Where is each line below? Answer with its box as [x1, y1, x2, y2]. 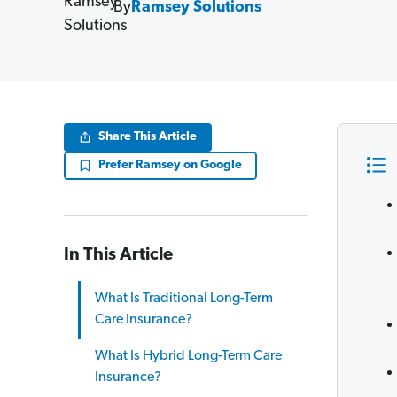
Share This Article [98, 130, 197, 144]
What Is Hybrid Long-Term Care [95, 349, 282, 363]
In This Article [64, 246, 173, 264]
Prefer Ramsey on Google [98, 159, 242, 172]
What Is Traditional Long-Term [95, 292, 273, 306]
